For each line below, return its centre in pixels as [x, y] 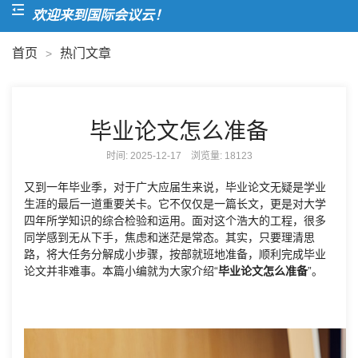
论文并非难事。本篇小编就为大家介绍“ [121, 271]
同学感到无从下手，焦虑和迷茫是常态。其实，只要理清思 [169, 237]
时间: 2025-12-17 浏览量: [165, 156]
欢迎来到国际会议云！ [85, 16]
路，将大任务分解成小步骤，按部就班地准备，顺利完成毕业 [175, 254]
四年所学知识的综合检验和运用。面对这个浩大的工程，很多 [175, 221]
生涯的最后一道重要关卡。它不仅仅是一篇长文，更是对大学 [175, 204]
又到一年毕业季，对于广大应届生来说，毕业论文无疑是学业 [175, 187]
